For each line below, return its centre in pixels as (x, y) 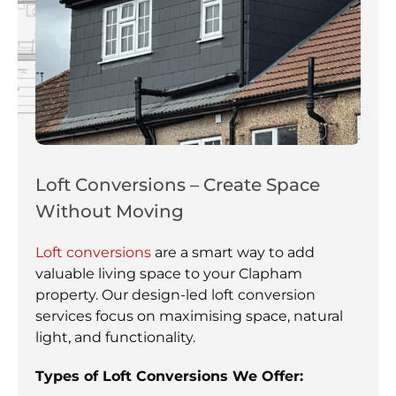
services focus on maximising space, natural (189, 316)
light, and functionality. (115, 338)
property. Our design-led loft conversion (175, 295)
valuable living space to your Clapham (169, 274)
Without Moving (110, 212)
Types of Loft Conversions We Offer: (169, 377)
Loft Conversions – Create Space (178, 185)
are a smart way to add (233, 253)
